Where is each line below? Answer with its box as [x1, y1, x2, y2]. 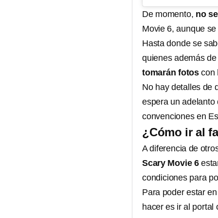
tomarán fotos [142, 67, 200, 77]
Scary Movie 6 [142, 158, 199, 168]
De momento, [142, 9, 196, 19]
